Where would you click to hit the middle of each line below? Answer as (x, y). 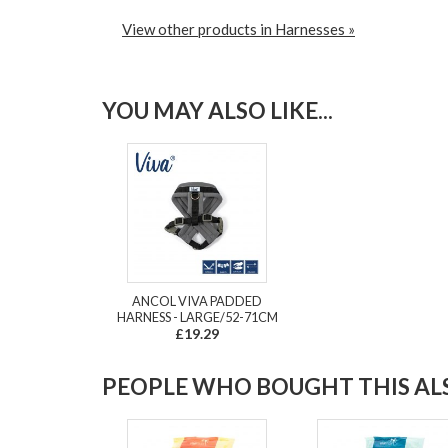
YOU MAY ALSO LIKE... (217, 111)
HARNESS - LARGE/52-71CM (197, 317)
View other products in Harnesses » (238, 29)
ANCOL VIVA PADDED (197, 301)
